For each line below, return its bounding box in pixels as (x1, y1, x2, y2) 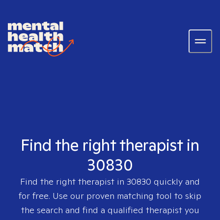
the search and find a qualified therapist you (21, 204, 199, 216)
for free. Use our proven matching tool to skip (19, 190, 201, 201)
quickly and (151, 176, 200, 187)
